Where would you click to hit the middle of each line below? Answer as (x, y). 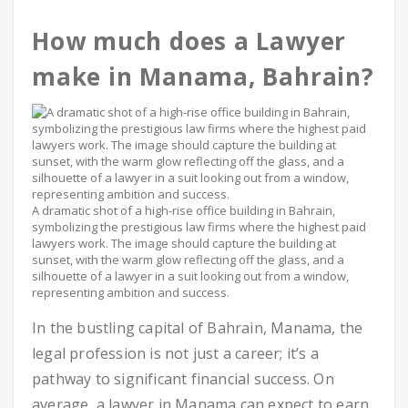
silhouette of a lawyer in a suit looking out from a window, (190, 276)
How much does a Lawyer (189, 41)
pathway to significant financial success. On (183, 379)
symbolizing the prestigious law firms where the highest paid (199, 227)
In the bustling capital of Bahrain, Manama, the (198, 328)
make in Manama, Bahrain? (203, 76)
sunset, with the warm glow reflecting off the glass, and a (188, 260)
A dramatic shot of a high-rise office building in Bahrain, (184, 210)
